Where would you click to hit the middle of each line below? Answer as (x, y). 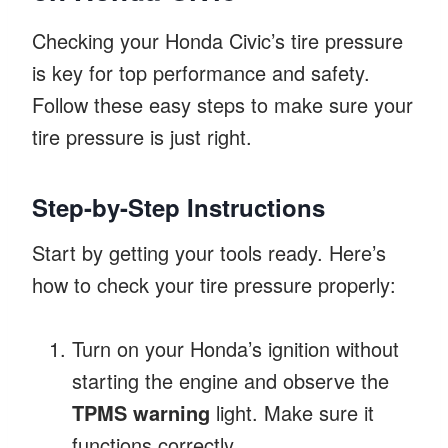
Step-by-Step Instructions (178, 206)
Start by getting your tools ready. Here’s (209, 252)
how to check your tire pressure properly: (214, 284)
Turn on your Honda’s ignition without (235, 348)
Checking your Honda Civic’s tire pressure (217, 40)
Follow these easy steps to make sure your (222, 104)
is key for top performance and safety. (201, 72)
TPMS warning (141, 412)
